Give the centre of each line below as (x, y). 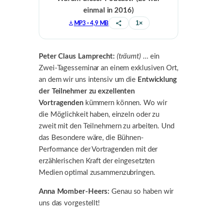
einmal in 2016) (108, 10)
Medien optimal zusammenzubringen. (97, 172)
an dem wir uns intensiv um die (88, 79)
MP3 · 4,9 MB (91, 23)
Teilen (124, 27)
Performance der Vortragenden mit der (98, 149)
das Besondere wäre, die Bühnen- (91, 138)
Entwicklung (157, 79)
